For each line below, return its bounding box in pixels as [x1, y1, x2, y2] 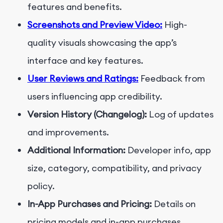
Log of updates [147, 108, 214, 120]
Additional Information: [27, 144, 125, 156]
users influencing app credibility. [27, 90, 162, 102]
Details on [152, 198, 196, 210]
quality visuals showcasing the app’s [27, 36, 177, 48]
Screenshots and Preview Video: [27, 18, 162, 30]
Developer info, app [125, 144, 211, 156]
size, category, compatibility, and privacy [27, 162, 202, 174]
